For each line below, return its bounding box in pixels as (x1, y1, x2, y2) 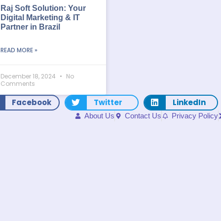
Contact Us (124, 111, 161, 120)
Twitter (93, 97, 122, 108)
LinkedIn (172, 97, 206, 108)
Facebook (12, 97, 52, 108)
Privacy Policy (171, 111, 218, 120)
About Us (84, 111, 114, 120)
